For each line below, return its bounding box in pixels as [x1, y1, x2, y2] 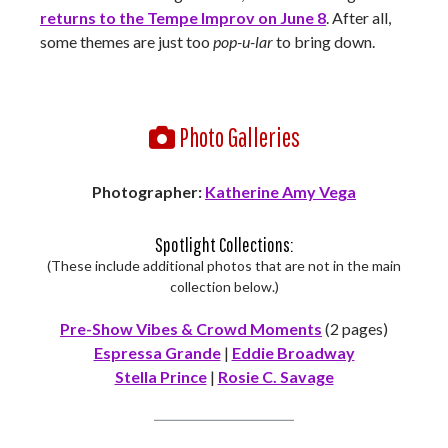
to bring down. [273, 32, 375, 51]
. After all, [326, 8, 391, 27]
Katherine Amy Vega [205, 182, 356, 201]
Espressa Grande [93, 343, 221, 362]
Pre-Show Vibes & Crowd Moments [60, 319, 322, 338]
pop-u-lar [213, 32, 273, 51]
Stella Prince [114, 367, 207, 386]
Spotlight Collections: [155, 233, 293, 256]
